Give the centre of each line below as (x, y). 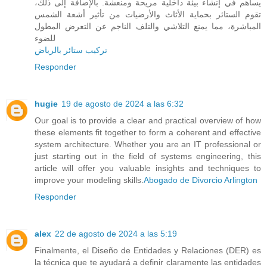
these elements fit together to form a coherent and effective (148, 133)
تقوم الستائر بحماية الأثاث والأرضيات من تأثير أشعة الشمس (148, 15)
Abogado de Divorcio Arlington (201, 180)
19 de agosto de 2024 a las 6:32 (122, 104)
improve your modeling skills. (89, 180)
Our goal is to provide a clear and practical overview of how (148, 121)
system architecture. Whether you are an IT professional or (148, 145)
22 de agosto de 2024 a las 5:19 (116, 234)
